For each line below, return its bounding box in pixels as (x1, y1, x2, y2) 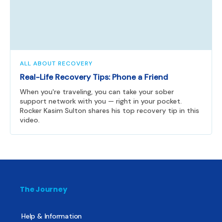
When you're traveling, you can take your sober (20, 87, 174, 97)
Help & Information (21, 212, 82, 221)
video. (20, 115, 40, 125)
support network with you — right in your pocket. (20, 97, 182, 106)
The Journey (20, 184, 67, 195)
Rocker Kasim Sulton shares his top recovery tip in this (20, 106, 199, 115)
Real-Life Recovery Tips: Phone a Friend (20, 72, 168, 83)
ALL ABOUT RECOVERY (20, 59, 93, 68)
